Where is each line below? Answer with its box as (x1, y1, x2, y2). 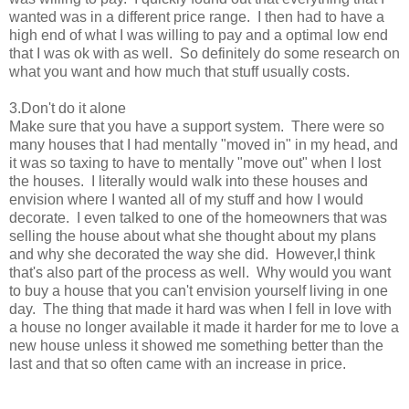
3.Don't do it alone (9, 100, 126, 117)
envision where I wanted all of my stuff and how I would (9, 192, 363, 208)
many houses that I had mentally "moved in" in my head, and (9, 137, 398, 153)
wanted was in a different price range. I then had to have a (9, 9, 384, 26)
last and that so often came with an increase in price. (9, 356, 346, 372)
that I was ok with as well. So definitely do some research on (9, 46, 400, 62)
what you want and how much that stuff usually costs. (9, 64, 350, 80)
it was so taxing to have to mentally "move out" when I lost (9, 155, 381, 172)
